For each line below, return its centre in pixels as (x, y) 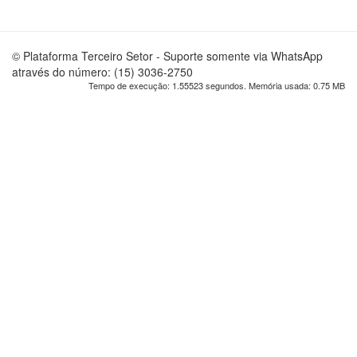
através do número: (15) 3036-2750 (102, 72)
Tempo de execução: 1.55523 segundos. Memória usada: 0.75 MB (217, 85)
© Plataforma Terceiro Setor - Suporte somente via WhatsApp (167, 56)
